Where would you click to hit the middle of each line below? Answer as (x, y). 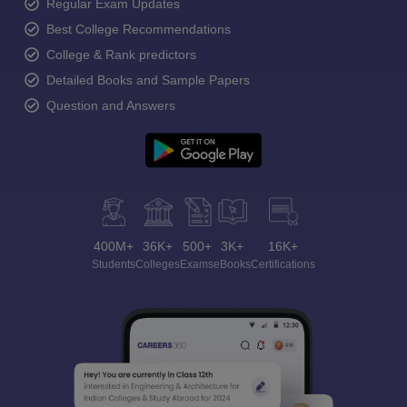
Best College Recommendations (139, 29)
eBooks (232, 264)
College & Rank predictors (121, 55)
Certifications (283, 264)
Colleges (158, 264)
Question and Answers (111, 105)
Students (114, 264)
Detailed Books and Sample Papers (148, 80)
